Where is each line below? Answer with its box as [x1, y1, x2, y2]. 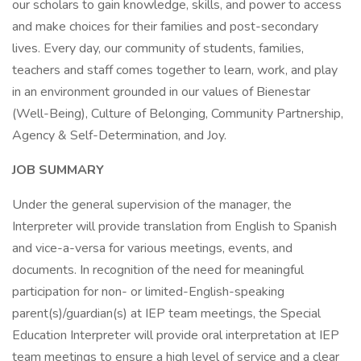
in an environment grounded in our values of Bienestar [12, 83, 310, 101]
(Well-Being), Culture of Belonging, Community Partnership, [12, 105, 343, 122]
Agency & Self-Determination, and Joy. [12, 127, 226, 144]
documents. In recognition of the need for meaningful [12, 261, 304, 279]
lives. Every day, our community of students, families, [12, 39, 304, 57]
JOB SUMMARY [12, 161, 104, 179]
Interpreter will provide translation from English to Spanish [12, 218, 337, 235]
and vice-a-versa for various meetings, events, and [12, 239, 293, 257]
